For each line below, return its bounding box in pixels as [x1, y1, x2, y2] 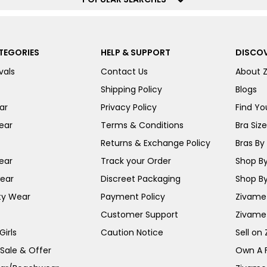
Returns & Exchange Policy [100, 137, 210, 150]
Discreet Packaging [100, 173, 181, 185]
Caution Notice [100, 226, 163, 239]
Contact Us [100, 66, 148, 78]
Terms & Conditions [100, 119, 184, 132]
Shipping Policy [100, 83, 162, 96]
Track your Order [100, 155, 171, 167]
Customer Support [100, 209, 178, 221]
